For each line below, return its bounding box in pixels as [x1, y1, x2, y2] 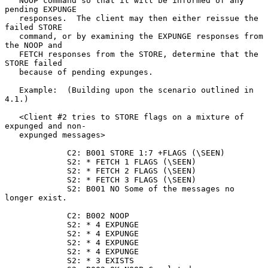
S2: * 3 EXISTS [5, 255, 67, 265]
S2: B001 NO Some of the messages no [5, 184, 67, 193]
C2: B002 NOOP [5, 211, 67, 220]
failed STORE [5, 22, 62, 32]
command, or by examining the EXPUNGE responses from [5, 31, 19, 41]
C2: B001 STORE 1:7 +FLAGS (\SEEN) [5, 148, 67, 157]
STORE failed [5, 58, 62, 68]
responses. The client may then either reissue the [5, 13, 19, 23]
